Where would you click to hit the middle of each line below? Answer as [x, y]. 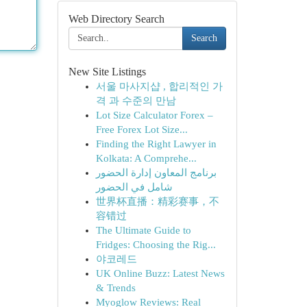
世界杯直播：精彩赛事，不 [157, 201]
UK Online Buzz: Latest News [160, 273]
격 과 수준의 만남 [136, 101]
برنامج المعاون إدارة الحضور [156, 173]
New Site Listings [107, 72]
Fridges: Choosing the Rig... [156, 245]
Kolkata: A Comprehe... [146, 158]
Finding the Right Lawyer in [156, 144]
